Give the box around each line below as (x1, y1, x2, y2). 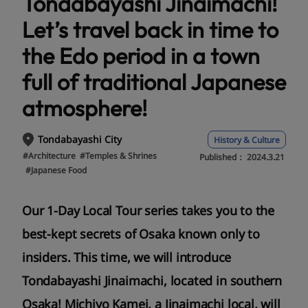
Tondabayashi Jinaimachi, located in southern (22, 272, 283, 289)
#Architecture (23, 150, 76, 162)
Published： (199, 151, 247, 163)
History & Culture (214, 133, 280, 146)
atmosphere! (22, 93, 147, 122)
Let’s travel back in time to (22, 15, 278, 43)
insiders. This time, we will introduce (22, 249, 232, 266)
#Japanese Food (25, 164, 87, 177)
